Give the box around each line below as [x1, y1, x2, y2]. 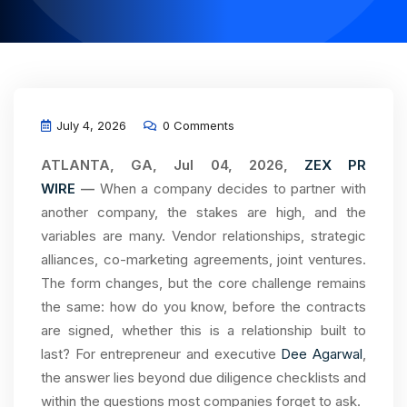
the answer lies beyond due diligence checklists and [41, 369, 366, 386]
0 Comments [159, 118, 234, 133]
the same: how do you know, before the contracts [41, 298, 366, 315]
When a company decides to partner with [99, 180, 366, 197]
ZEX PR [303, 156, 367, 174]
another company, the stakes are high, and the [41, 203, 366, 221]
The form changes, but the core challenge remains [41, 274, 366, 292]
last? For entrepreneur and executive [41, 345, 282, 362]
